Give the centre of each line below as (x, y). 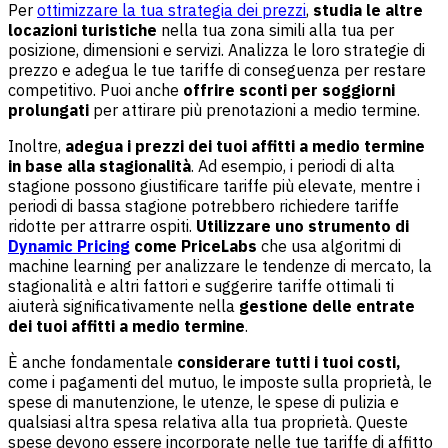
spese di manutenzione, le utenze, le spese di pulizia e (203, 401)
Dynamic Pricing (69, 245)
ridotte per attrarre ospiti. (102, 225)
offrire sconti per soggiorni (289, 89)
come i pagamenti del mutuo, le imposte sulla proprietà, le (220, 381)
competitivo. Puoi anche (95, 89)
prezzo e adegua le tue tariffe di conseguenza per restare (217, 69)
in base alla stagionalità (99, 165)
